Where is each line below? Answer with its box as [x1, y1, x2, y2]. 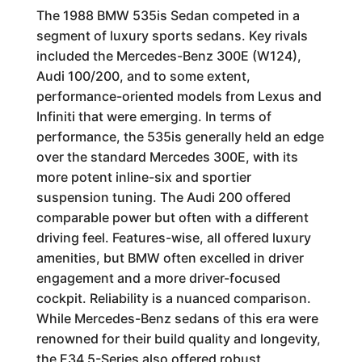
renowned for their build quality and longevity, [36, 330, 321, 347]
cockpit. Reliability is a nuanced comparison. [36, 290, 311, 306]
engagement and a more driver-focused [36, 270, 280, 286]
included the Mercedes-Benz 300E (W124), [36, 48, 301, 64]
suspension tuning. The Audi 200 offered [36, 189, 291, 205]
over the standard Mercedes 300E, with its [36, 149, 298, 165]
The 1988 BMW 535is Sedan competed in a [36, 7, 300, 23]
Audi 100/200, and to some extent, [36, 68, 250, 84]
